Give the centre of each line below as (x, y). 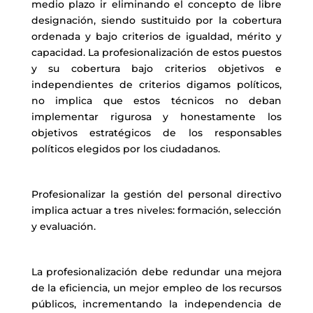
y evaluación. (63, 226)
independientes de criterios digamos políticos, (156, 85)
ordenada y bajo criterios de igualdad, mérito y (156, 36)
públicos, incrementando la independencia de (156, 304)
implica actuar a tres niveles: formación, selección (156, 210)
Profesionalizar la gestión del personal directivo (156, 194)
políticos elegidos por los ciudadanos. (125, 149)
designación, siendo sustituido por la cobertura (156, 20)
